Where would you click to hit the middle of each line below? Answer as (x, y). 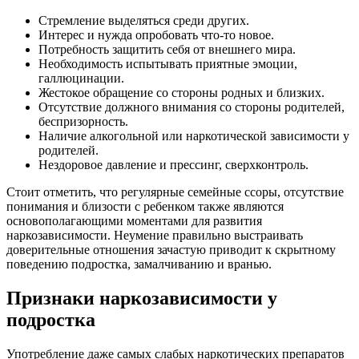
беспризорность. (83, 122)
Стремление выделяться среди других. (144, 21)
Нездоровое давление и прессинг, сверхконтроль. (173, 165)
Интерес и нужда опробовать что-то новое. (156, 35)
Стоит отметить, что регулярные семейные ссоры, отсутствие (175, 192)
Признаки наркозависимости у (142, 298)
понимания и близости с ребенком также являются (145, 207)
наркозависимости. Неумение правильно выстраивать (155, 236)
